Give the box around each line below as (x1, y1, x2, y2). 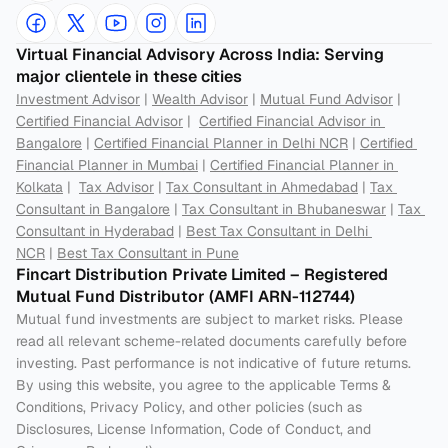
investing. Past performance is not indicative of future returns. (16, 354, 411, 372)
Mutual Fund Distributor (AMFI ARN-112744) (16, 286, 359, 307)
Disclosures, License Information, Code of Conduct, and (16, 420, 371, 438)
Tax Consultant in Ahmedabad (166, 178, 358, 196)
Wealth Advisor (152, 90, 248, 108)
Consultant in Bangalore (16, 200, 170, 218)
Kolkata (16, 178, 63, 196)
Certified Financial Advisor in (199, 112, 381, 130)
